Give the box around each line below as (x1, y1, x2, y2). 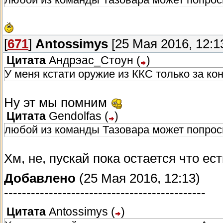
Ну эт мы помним (4, 96, 111, 110)
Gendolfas (49, 110, 102, 123)
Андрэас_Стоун (49, 54, 133, 67)
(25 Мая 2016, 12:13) (76, 171, 200, 185)
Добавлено (4, 171, 76, 185)
